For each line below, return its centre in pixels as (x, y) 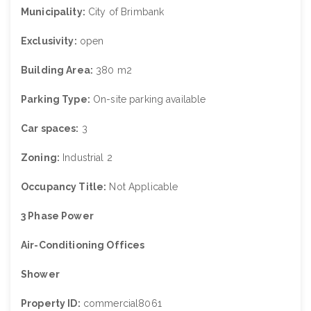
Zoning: (40, 158)
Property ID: (51, 303)
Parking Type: (56, 99)
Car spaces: (50, 128)
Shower (40, 274)
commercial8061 (121, 303)
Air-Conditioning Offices (83, 245)
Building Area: (57, 70)
